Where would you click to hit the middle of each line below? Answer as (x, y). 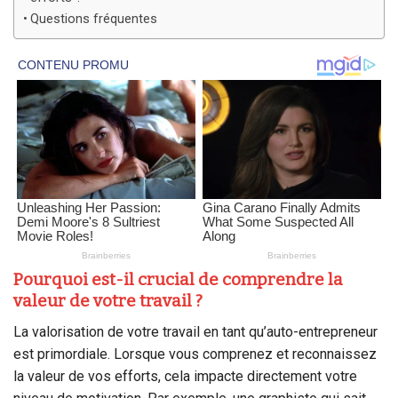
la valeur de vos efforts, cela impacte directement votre (185, 376)
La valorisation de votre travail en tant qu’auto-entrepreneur (195, 331)
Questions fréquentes (93, 20)
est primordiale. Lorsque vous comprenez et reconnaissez (195, 354)
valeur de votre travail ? (108, 301)
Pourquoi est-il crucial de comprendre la (178, 280)
